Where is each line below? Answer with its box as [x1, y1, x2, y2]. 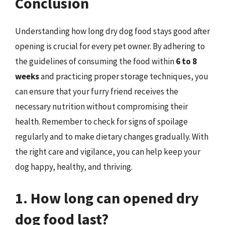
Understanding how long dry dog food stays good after [15, 26, 210, 37]
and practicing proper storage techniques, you [39, 71, 208, 82]
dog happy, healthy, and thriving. [15, 161, 133, 172]
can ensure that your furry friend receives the [15, 86, 178, 97]
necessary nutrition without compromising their [15, 101, 188, 112]
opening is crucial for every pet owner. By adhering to [15, 41, 205, 52]
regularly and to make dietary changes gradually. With [15, 131, 208, 142]
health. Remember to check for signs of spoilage [15, 116, 188, 127]
